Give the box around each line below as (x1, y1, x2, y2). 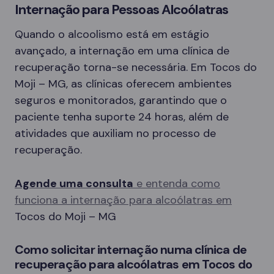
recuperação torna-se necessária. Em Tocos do (15, 59, 257, 75)
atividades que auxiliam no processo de (15, 125, 216, 141)
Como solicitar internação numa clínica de (15, 241, 247, 257)
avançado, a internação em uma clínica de (15, 43, 229, 58)
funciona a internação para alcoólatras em (15, 192, 232, 207)
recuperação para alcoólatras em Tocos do (15, 256, 253, 272)
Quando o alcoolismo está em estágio (15, 26, 209, 42)
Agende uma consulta (15, 176, 133, 191)
